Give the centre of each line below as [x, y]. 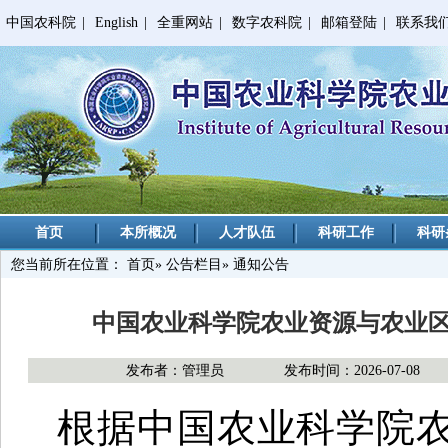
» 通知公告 [255, 264]
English [116, 22]
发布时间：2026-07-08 [352, 370]
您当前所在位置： [69, 264]
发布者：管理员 [175, 370]
